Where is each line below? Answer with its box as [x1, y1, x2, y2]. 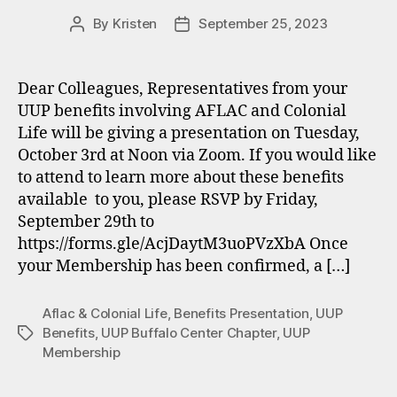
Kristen [112, 15, 158, 32]
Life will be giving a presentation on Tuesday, [18, 123, 360, 144]
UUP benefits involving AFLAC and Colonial [18, 101, 346, 121]
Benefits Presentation [174, 305, 309, 322]
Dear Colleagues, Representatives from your [18, 79, 347, 99]
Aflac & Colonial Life [43, 305, 167, 322]
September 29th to [18, 212, 154, 232]
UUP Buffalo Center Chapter [101, 324, 276, 341]
